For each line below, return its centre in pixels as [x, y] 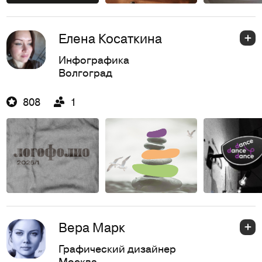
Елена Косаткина [110, 38]
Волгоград [85, 72]
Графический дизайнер [117, 249]
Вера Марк [92, 227]
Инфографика [94, 59]
